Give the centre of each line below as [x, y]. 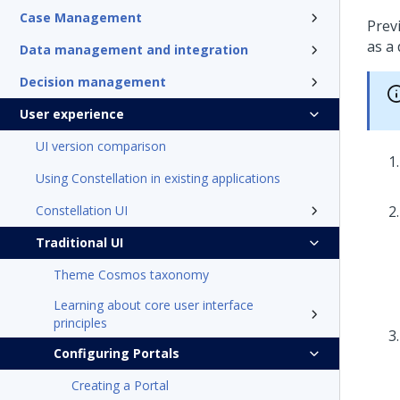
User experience [72, 114]
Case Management [81, 17]
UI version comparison [101, 146]
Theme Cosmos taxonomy [131, 275]
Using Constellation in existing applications [158, 178]
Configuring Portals [117, 353]
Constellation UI [82, 210]
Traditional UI [79, 242]
